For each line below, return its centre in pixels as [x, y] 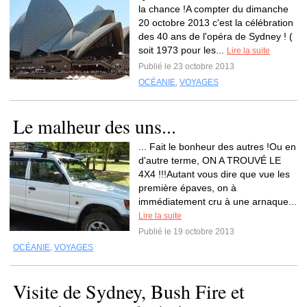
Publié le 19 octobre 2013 [186, 232]
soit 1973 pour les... [183, 50]
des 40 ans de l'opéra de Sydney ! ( [216, 36]
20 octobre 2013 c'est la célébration [216, 23]
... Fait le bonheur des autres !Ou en [217, 147]
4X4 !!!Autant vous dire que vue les [214, 174]
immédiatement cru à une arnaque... [218, 201]
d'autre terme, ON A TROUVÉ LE [210, 160]
